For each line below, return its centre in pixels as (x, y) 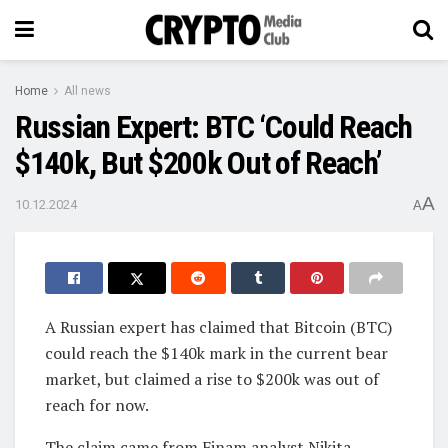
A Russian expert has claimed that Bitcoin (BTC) (218, 326)
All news (87, 91)
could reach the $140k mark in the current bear (216, 352)
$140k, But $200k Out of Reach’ (198, 163)
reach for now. (97, 404)
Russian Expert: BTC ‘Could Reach (214, 127)
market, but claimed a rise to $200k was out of (212, 378)
